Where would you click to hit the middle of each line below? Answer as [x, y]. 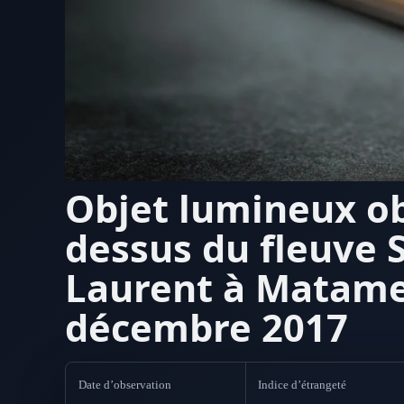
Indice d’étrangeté [303, 384]
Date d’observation [124, 384]
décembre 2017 [207, 328]
